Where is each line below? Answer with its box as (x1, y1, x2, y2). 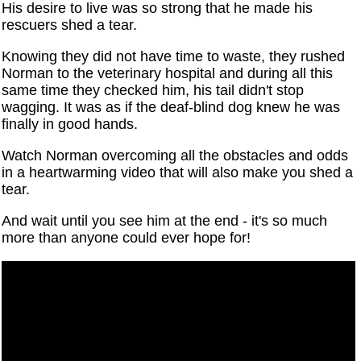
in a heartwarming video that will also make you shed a (2, 164, 354, 181)
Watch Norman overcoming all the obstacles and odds (2, 147, 349, 164)
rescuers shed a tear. (2, 17, 138, 34)
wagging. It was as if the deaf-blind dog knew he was (2, 99, 341, 116)
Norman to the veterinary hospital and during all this (2, 65, 334, 82)
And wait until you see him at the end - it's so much (2, 213, 328, 230)
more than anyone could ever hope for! (2, 230, 251, 247)
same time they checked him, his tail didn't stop (2, 82, 305, 99)
